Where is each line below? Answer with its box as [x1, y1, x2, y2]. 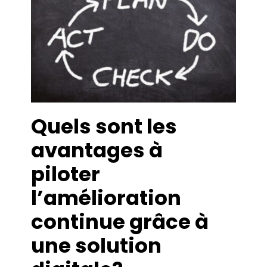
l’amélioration [31, 184, 182, 213]
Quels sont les [31, 112, 178, 141]
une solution [31, 231, 162, 260]
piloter [31, 160, 101, 189]
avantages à [31, 136, 163, 165]
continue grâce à [31, 207, 209, 237]
